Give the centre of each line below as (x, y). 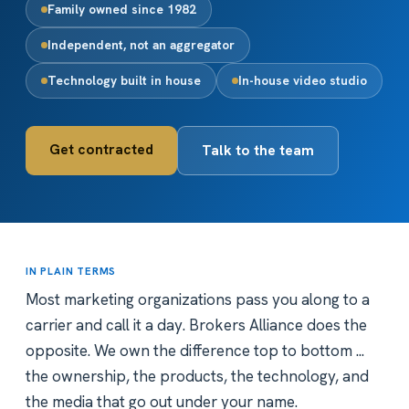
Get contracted (101, 149)
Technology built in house (124, 80)
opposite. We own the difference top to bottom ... (195, 350)
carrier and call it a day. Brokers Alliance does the (196, 325)
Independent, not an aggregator (141, 44)
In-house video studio (303, 80)
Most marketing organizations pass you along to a (198, 299)
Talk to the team (258, 150)
